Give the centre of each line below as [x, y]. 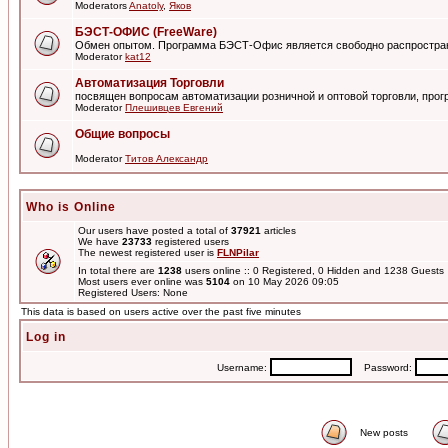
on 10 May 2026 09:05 [284, 281]
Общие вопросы [122, 134]
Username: [243, 367]
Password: [383, 367]
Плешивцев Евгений [174, 107]
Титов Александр [166, 158]
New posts [384, 432]
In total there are [118, 270]
